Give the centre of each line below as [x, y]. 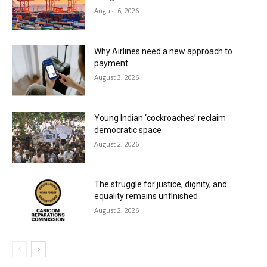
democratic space [128, 130]
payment [111, 63]
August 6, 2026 [117, 11]
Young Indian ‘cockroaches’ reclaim [160, 118]
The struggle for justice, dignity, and [161, 184]
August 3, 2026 [117, 77]
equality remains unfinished [146, 196]
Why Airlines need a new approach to [164, 51]
